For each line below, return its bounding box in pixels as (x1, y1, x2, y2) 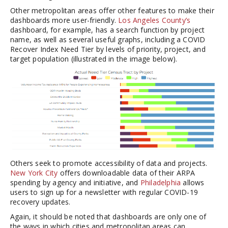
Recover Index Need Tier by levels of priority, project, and (10, 44, 206, 54)
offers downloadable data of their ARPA (58, 167, 195, 178)
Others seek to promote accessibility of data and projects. (10, 158, 208, 168)
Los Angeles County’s (118, 15, 191, 25)
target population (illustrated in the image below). (10, 53, 178, 64)
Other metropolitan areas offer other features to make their (10, 5, 214, 15)
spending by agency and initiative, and (10, 177, 140, 187)
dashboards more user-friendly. (10, 15, 119, 25)
